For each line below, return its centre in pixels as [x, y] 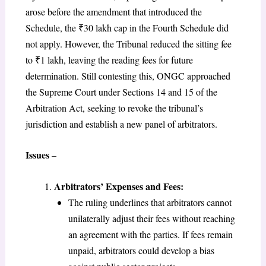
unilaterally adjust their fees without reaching [151, 218]
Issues [37, 155]
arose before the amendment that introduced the [113, 11]
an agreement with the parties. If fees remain [150, 234]
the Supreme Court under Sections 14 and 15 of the [121, 91]
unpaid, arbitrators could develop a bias [141, 250]
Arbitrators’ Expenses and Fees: [118, 186]
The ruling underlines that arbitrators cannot [150, 202]
